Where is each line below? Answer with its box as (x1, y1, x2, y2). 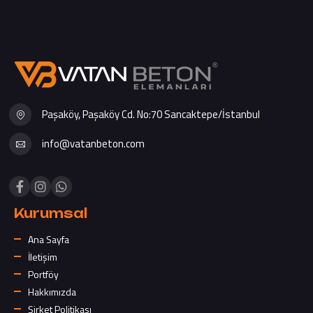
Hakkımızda (28, 284, 76, 299)
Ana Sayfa (28, 231, 69, 247)
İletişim (28, 249, 57, 264)
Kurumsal (14, 205, 87, 221)
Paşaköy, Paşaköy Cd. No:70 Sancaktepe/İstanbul (42, 106, 260, 123)
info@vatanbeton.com (42, 136, 145, 152)
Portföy (28, 266, 59, 282)
